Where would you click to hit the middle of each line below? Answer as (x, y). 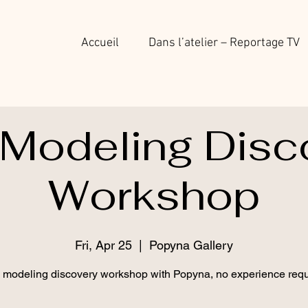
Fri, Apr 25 (103, 245)
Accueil (100, 43)
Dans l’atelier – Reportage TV (224, 43)
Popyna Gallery (191, 245)
